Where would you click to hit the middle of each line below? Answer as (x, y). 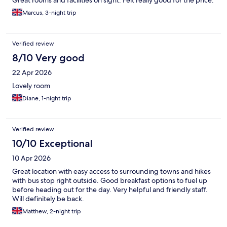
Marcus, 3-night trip (49, 13)
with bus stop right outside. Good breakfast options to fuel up (110, 181)
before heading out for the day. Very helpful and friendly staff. (110, 190)
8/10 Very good (48, 58)
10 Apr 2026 (31, 158)
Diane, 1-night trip (47, 99)
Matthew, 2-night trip (52, 212)
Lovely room (31, 86)
